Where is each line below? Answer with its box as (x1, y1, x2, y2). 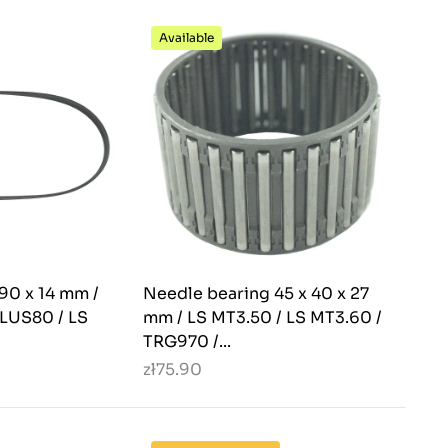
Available (159, 30, 214, 46)
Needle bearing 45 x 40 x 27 (143, 283, 369, 305)
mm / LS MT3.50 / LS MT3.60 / (143, 307, 382, 329)
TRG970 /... (143, 331, 231, 353)
